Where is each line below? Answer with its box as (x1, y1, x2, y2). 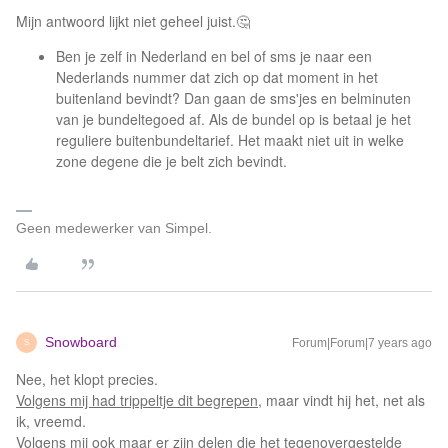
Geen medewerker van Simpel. (16, 220, 212, 236)
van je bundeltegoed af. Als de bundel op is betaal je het (56, 109, 411, 129)
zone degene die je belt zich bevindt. (56, 151, 287, 171)
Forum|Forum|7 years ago (292, 336, 432, 350)
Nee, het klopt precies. (16, 369, 158, 389)
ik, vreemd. (16, 411, 86, 431)
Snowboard (45, 334, 117, 350)
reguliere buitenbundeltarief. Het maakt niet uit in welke (56, 130, 404, 150)
